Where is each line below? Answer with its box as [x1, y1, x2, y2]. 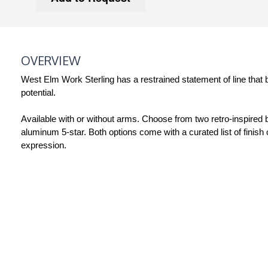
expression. [21, 139, 66, 150]
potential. [21, 87, 56, 98]
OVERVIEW [21, 52, 81, 68]
